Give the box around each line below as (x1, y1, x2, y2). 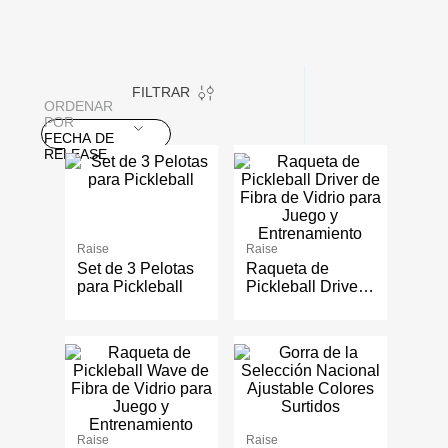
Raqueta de (245, 260, 329, 278)
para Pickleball (77, 278, 183, 296)
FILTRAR (131, 84, 190, 101)
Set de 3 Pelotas (77, 260, 194, 278)
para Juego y (245, 314, 338, 332)
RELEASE (44, 146, 107, 163)
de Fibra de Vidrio (245, 296, 373, 314)
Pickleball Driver (245, 278, 363, 296)
